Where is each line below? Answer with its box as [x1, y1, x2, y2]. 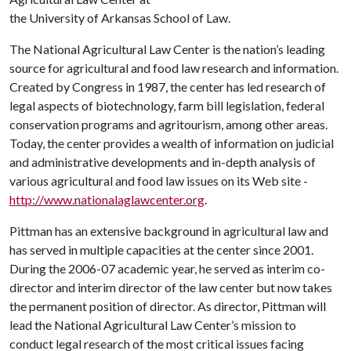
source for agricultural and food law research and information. [9, 60, 338, 75]
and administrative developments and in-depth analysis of [9, 154, 316, 169]
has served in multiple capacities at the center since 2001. [9, 242, 313, 257]
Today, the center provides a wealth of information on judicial [9, 136, 334, 150]
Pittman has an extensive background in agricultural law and [9, 223, 328, 238]
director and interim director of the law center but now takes [9, 280, 332, 295]
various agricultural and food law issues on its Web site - [9, 173, 308, 188]
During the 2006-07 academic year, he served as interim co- [9, 261, 325, 276]
